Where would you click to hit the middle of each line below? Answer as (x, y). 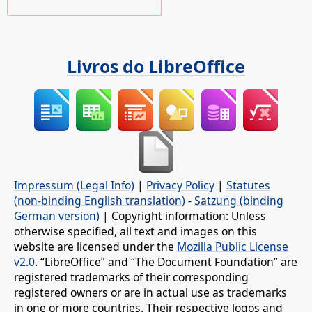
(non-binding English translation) (100, 200)
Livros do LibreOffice (156, 67)
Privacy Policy (180, 185)
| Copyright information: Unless (183, 216)
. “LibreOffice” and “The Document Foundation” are (166, 262)
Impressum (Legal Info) (74, 185)
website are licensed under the (95, 246)
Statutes (248, 185)
